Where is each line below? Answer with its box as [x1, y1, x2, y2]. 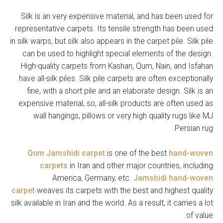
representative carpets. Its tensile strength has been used [15, 24, 213, 33]
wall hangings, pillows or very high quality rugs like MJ [33, 111, 213, 120]
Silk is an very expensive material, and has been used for [21, 11, 213, 21]
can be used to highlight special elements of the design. [22, 49, 213, 58]
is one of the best [105, 148, 169, 158]
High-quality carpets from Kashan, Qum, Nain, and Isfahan [21, 61, 213, 71]
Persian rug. [175, 123, 213, 133]
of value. [186, 211, 213, 220]
